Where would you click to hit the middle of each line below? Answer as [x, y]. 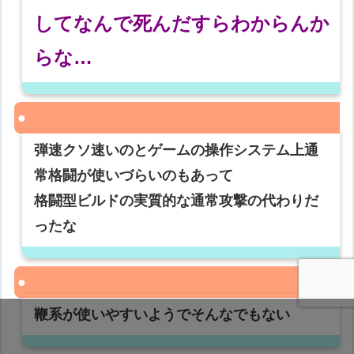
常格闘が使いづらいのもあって [134, 176]
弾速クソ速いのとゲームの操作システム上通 [177, 151]
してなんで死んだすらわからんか [182, 24]
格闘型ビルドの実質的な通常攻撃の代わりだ [177, 201]
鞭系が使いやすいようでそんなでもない [162, 315]
